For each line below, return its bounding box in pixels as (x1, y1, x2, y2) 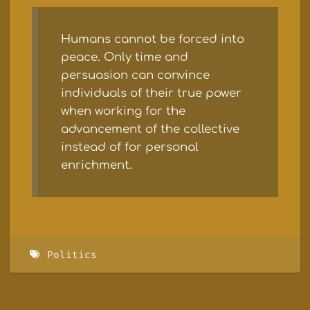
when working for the (60, 104, 185, 118)
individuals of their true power (60, 86, 241, 100)
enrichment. (60, 158, 132, 172)
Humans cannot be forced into (60, 32, 244, 46)
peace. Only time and (60, 50, 188, 64)
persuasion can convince (60, 68, 210, 82)
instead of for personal (60, 140, 199, 154)
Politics (46, 248, 97, 262)
